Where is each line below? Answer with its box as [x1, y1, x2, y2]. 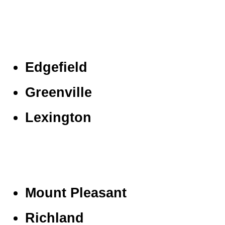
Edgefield [25, 59, 87, 75]
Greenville [25, 84, 92, 100]
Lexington [25, 109, 91, 125]
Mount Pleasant [25, 185, 127, 200]
